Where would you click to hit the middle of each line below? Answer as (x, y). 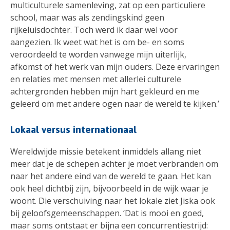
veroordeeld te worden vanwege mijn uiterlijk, (98, 55)
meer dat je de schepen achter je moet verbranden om (114, 164)
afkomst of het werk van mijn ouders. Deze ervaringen (115, 67)
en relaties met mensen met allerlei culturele (96, 79)
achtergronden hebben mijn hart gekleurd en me (105, 92)
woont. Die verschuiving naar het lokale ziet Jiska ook (113, 201)
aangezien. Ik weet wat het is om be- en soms (97, 42)
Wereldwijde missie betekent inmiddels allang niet (106, 152)
